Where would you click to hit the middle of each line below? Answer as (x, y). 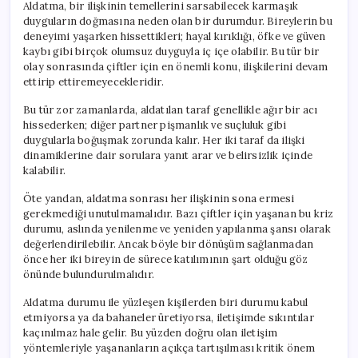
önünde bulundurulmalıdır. (89, 274)
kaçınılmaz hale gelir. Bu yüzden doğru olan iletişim (151, 332)
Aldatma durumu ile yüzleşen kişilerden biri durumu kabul (166, 302)
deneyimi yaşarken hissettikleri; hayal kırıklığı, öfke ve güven (175, 36)
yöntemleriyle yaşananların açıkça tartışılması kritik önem (169, 348)
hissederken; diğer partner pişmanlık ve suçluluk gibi (155, 125)
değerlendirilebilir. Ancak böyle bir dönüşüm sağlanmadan (169, 244)
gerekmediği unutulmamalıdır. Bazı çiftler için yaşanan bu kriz (179, 213)
